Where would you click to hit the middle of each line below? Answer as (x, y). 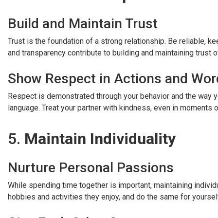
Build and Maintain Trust (83, 24)
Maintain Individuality (100, 139)
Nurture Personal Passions (91, 168)
